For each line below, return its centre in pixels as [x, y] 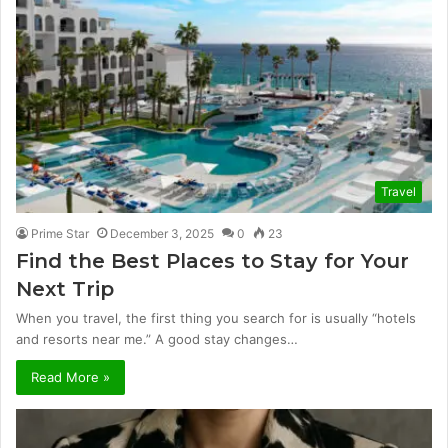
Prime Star [60, 234]
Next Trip [65, 289]
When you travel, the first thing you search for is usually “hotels [216, 318]
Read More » [70, 377]
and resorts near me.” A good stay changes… [157, 339]
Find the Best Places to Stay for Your [212, 261]
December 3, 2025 [162, 234]
